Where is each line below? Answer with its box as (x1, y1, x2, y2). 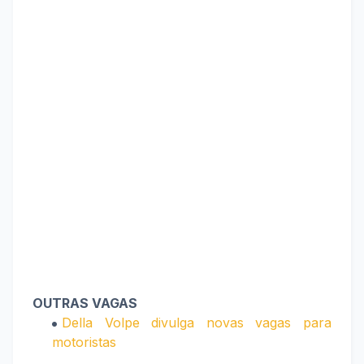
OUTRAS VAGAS (32, 295, 137, 311)
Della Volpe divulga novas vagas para (62, 314, 331, 331)
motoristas (52, 334, 116, 350)
